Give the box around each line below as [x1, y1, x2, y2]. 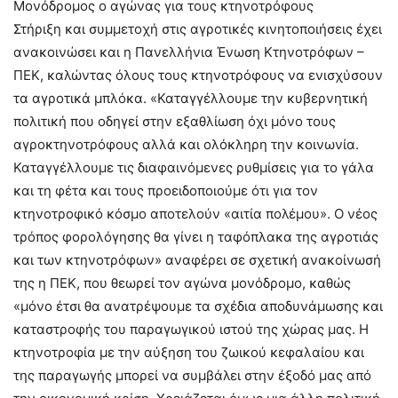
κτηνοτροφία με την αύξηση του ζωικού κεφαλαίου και [13, 344, 364, 361]
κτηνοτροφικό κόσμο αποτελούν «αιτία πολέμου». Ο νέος [13, 205, 378, 222]
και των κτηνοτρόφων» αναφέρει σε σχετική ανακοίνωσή [13, 251, 381, 268]
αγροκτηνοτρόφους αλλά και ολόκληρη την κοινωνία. [13, 136, 359, 153]
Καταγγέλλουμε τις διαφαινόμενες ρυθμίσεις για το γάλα [13, 159, 374, 176]
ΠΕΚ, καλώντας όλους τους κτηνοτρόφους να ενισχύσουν [13, 67, 383, 84]
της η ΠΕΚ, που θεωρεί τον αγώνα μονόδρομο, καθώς [13, 275, 351, 291]
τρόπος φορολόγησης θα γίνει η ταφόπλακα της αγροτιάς [13, 228, 378, 245]
